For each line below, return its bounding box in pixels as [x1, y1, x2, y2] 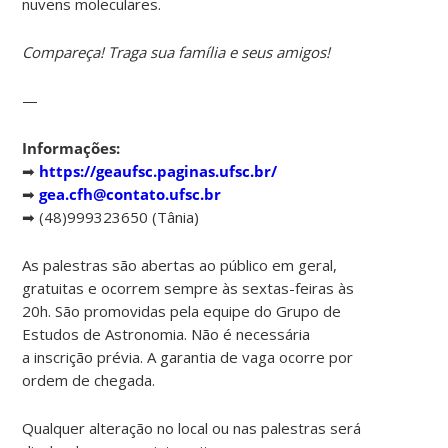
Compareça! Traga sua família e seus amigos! [22, 41, 331, 62]
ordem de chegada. [22, 369, 156, 390]
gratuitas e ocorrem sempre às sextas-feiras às [22, 277, 355, 298]
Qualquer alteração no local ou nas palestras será [22, 417, 362, 438]
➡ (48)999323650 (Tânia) [22, 206, 200, 227]
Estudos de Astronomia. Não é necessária [22, 323, 311, 344]
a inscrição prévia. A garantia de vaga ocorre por [22, 346, 354, 367]
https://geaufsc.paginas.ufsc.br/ [39, 160, 278, 181]
